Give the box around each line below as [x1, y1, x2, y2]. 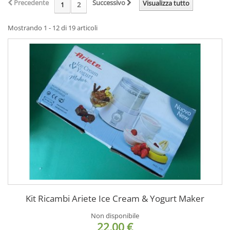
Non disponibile [91, 211, 139, 221]
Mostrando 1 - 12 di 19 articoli [8, 23, 98, 32]
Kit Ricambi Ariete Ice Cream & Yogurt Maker [26, 193, 204, 205]
